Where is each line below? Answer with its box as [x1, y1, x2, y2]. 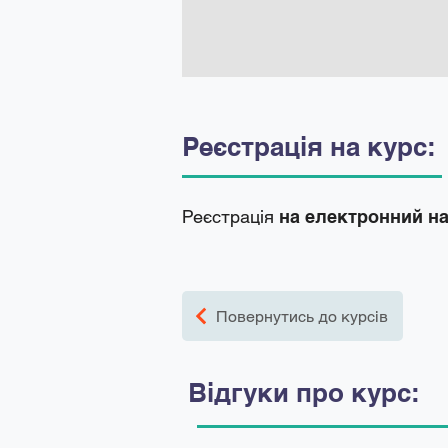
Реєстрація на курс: [182, 131, 436, 162]
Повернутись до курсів [216, 306, 388, 326]
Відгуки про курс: [188, 377, 420, 408]
